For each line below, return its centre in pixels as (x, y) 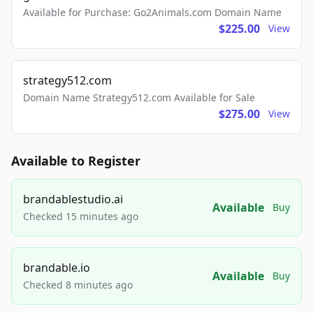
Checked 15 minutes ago (81, 216)
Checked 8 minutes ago (78, 285)
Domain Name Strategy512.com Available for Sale (139, 97)
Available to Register (76, 161)
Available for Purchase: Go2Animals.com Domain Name (152, 12)
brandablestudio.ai (73, 199)
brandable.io (57, 268)
